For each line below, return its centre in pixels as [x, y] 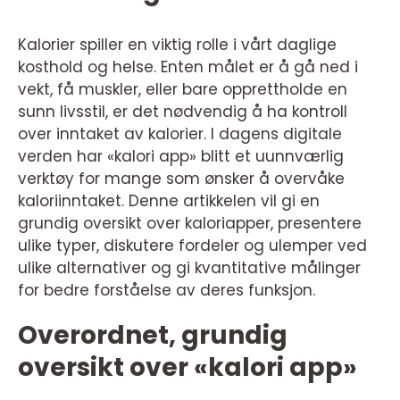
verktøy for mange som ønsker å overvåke [181, 179]
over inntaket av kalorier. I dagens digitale [180, 134]
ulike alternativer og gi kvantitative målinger [189, 268]
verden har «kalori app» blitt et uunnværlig [181, 156]
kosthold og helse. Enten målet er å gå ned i [188, 67]
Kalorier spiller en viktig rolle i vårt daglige [177, 45]
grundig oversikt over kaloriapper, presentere [190, 223]
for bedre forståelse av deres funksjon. [167, 290]
